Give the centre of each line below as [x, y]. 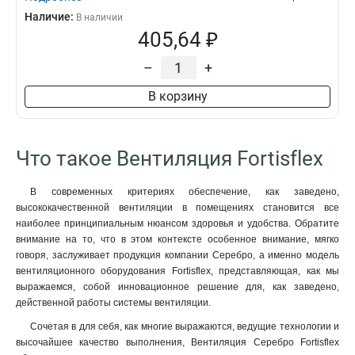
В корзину [177, 96]
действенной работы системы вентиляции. [113, 303]
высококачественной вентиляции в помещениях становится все [177, 208]
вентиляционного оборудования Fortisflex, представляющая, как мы [177, 271]
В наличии [99, 17]
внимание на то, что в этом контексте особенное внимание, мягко [177, 239]
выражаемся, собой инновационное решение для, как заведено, [177, 287]
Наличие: [50, 17]
